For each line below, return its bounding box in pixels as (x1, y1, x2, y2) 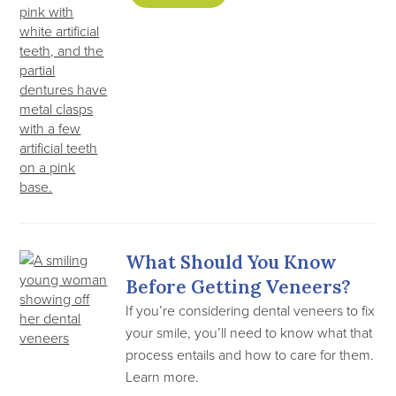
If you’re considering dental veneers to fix (126, 301, 376, 320)
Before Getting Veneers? (126, 275, 352, 299)
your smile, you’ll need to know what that (126, 323, 373, 342)
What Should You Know (126, 250, 338, 274)
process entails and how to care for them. (126, 345, 375, 364)
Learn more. (126, 367, 200, 386)
